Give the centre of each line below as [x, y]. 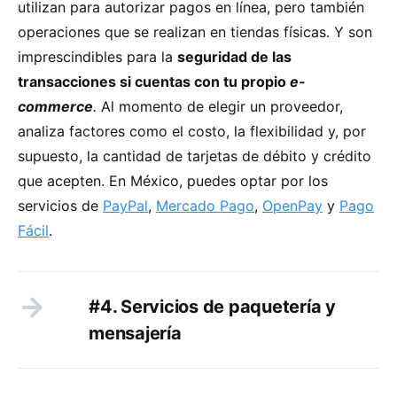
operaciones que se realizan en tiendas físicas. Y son [195, 31]
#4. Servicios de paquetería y [212, 306]
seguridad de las [234, 56]
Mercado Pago [205, 205]
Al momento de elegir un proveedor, [220, 106]
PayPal [125, 205]
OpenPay [292, 205]
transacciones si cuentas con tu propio [154, 81]
